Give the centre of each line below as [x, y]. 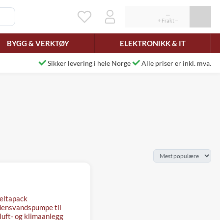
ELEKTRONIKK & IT [152, 43]
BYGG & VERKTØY [38, 43]
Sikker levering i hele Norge [89, 63]
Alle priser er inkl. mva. [176, 63]
